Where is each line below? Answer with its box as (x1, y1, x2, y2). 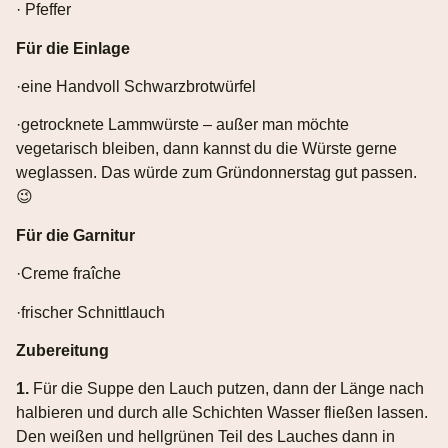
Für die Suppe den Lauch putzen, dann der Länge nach (29, 380, 424, 398)
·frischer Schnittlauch (16, 303, 165, 321)
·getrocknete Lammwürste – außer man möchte (16, 116, 349, 134)
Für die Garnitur (16, 226, 135, 244)
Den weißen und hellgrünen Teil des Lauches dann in (16, 428, 395, 446)
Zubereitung (16, 341, 109, 359)
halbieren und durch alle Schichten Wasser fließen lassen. (16, 404, 428, 422)
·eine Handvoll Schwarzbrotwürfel (16, 78, 256, 96)
